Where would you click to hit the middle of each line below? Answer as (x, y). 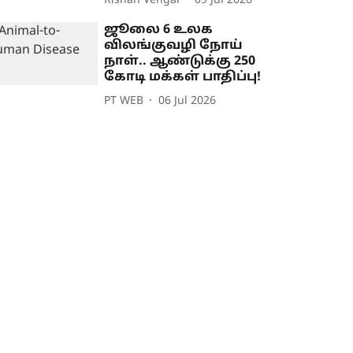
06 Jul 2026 (188, 101)
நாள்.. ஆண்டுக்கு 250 (180, 62)
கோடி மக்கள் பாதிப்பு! (183, 78)
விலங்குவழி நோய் (174, 46)
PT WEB (124, 101)
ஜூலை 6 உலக (159, 30)
